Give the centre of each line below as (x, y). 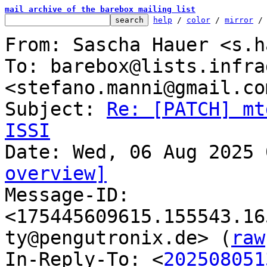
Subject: (56, 109)
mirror (239, 20)
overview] (56, 173)
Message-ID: (67, 195)
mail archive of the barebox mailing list (100, 9)
